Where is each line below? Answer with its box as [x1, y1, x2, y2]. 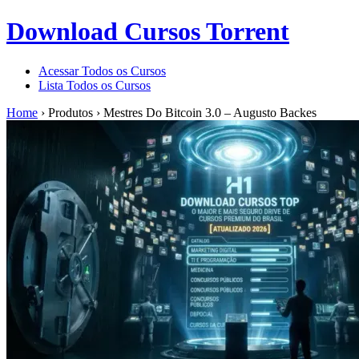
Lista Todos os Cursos [38, 78, 151, 92]
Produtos [48, 105, 93, 119]
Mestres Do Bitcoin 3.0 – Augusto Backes [103, 105, 317, 119]
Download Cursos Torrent [6, 17, 289, 46]
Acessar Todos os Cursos [38, 63, 166, 78]
